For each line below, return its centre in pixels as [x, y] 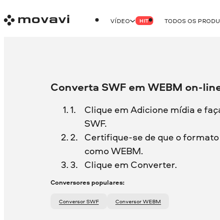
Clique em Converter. [130, 164]
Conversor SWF [81, 201]
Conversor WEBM [140, 201]
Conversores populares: [88, 182]
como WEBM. [113, 151]
